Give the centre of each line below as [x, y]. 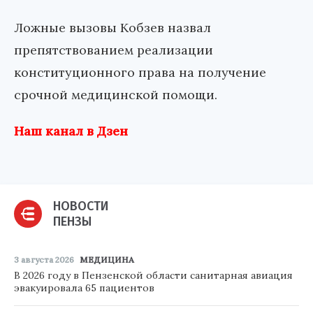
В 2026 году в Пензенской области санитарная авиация [153, 276]
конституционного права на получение [140, 73]
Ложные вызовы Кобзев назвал [112, 28]
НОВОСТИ [81, 206]
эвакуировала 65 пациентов [84, 288]
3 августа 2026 [44, 260]
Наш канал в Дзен [71, 131]
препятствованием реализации [114, 50]
